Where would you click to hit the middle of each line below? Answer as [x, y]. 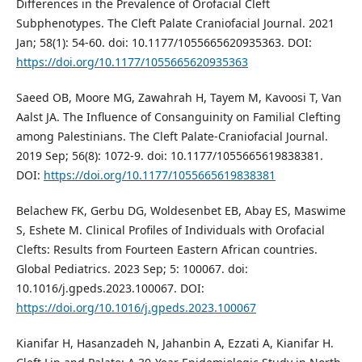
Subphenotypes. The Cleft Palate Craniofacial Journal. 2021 [175, 23]
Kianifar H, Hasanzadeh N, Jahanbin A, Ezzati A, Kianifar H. [175, 343]
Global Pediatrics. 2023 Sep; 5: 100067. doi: [132, 269]
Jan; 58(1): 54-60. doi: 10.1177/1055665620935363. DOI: [164, 43]
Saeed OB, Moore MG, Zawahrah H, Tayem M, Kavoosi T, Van [179, 98]
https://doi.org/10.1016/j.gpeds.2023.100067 [136, 308]
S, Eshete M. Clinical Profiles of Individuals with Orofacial [170, 230]
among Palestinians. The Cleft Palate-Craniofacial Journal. [172, 137]
